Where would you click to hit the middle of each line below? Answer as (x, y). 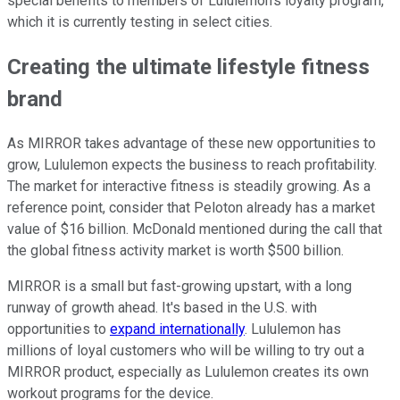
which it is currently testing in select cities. (142, 22)
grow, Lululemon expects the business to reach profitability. (192, 165)
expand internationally (177, 329)
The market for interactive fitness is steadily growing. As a (189, 187)
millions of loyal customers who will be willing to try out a (186, 351)
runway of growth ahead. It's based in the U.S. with (162, 308)
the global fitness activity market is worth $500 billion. (177, 251)
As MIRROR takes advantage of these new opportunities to (192, 144)
